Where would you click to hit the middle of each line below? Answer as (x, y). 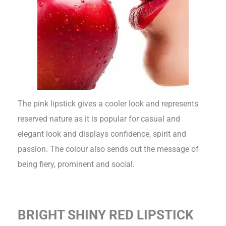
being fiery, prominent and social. (77, 164)
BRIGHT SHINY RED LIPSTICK (106, 215)
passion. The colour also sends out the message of (108, 149)
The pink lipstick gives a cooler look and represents (108, 103)
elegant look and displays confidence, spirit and (102, 134)
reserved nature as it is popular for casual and (99, 119)
